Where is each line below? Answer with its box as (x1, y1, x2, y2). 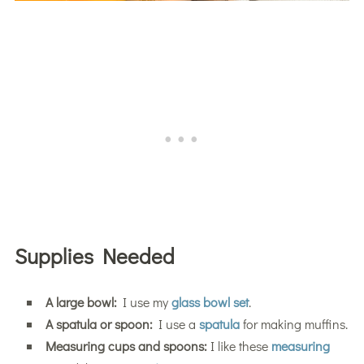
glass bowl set (171, 293, 249, 311)
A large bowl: (45, 293, 117, 311)
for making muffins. (239, 315, 348, 333)
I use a (152, 315, 199, 333)
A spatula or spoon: (45, 315, 153, 333)
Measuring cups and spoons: (45, 337, 210, 355)
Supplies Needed (14, 242, 175, 271)
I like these (210, 337, 271, 355)
